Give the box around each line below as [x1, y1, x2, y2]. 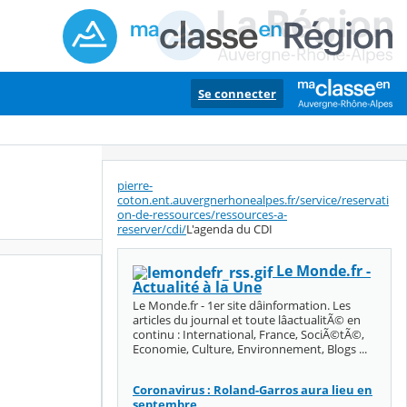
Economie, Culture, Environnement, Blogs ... [133, 340, 367, 357]
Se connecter [198, 85, 276, 102]
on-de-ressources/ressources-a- [117, 206, 287, 223]
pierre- [117, 177, 153, 194]
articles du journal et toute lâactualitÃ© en [133, 311, 361, 328]
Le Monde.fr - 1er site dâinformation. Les [133, 296, 351, 313]
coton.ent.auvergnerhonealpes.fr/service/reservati [117, 192, 389, 209]
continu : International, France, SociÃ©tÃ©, [133, 325, 364, 342]
